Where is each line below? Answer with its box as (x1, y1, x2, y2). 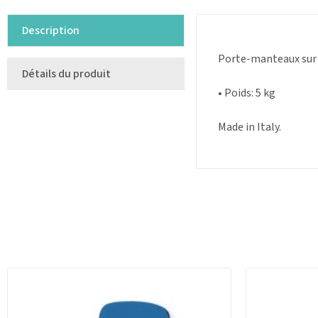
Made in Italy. (218, 119, 281, 136)
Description (22, 23, 79, 39)
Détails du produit (22, 66, 111, 82)
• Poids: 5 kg (218, 85, 275, 102)
